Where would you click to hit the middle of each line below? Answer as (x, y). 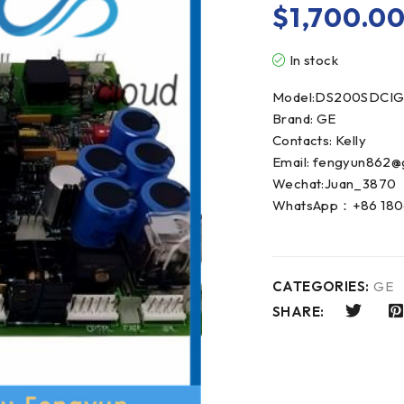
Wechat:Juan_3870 (335, 184)
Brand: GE (304, 119)
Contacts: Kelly (319, 140)
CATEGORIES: (321, 286)
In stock (314, 60)
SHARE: (298, 312)
